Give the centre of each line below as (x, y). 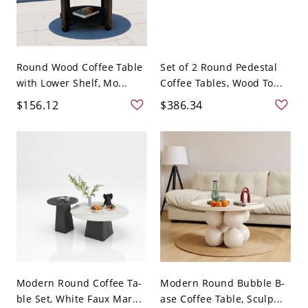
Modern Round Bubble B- (223, 283)
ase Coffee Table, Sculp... (222, 299)
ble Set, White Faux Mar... (79, 299)
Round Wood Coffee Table (79, 67)
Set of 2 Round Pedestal (219, 67)
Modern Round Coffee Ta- (79, 283)
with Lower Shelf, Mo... (72, 83)
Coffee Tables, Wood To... (222, 83)
